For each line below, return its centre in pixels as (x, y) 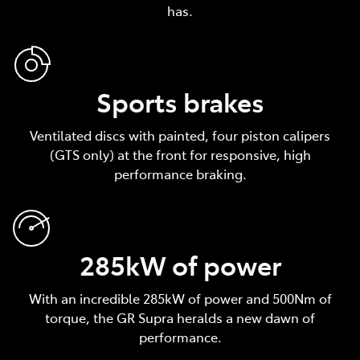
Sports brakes (180, 101)
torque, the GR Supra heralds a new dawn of (180, 317)
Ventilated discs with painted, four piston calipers (180, 135)
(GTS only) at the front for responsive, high (180, 154)
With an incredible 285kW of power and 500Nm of (180, 298)
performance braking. (180, 173)
